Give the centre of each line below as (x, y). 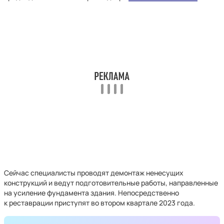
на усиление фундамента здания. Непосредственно (91, 193)
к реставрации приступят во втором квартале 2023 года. (99, 203)
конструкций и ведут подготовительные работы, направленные (111, 183)
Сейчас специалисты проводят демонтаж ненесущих (94, 173)
